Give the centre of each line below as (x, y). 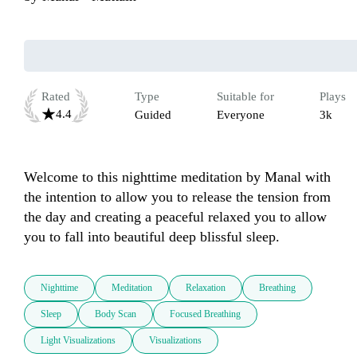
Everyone (241, 115)
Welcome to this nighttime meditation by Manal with (177, 177)
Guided (153, 115)
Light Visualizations (78, 341)
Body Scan (116, 314)
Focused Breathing (205, 314)
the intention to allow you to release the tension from (177, 197)
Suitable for (245, 97)
